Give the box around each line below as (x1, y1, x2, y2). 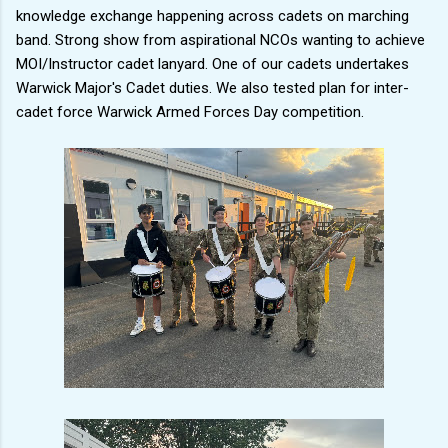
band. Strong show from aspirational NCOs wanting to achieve (16, 30, 425, 49)
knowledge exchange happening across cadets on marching (16, 6, 409, 25)
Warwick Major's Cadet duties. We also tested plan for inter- (16, 78, 409, 97)
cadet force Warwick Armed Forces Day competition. (16, 102, 364, 121)
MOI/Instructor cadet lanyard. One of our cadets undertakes (16, 54, 409, 73)
